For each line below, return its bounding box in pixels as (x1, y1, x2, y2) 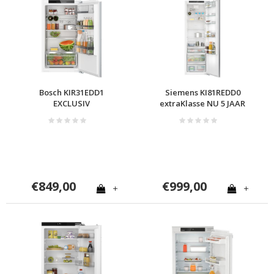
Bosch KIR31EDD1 (39, 86, 104, 98)
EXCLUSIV (53, 97, 90, 109)
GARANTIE (182, 108, 223, 120)
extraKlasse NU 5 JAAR (160, 97, 245, 109)
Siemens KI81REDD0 (165, 86, 240, 98)
